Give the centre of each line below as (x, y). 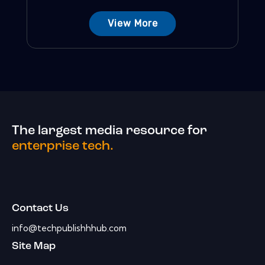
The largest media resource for (109, 131)
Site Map (34, 246)
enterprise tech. (63, 146)
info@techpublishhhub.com (69, 228)
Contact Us (40, 208)
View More (132, 24)
